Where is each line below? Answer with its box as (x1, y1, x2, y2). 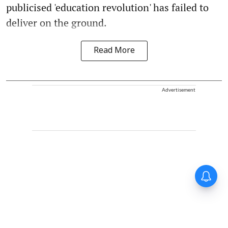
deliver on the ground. (6, 15, 107, 30)
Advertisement (162, 86, 195, 93)
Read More (93, 45, 135, 56)
